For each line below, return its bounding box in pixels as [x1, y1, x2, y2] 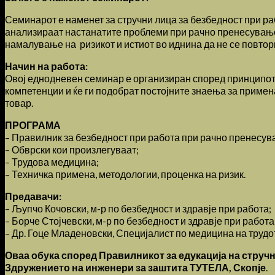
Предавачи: [5, 190, 61, 202]
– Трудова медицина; [5, 155, 99, 168]
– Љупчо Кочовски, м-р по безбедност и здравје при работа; [5, 202, 271, 214]
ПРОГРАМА [5, 118, 61, 131]
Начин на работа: [5, 60, 88, 72]
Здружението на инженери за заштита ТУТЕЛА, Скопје [5, 261, 266, 273]
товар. [5, 96, 33, 109]
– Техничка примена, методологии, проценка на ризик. [5, 168, 246, 180]
